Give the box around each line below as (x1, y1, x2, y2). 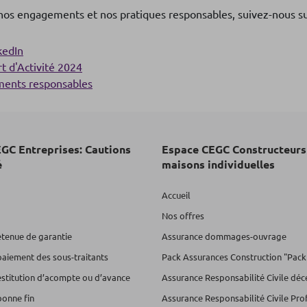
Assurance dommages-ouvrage (162, 230, 286, 242)
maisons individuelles (162, 156, 275, 171)
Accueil (162, 188, 191, 201)
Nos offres (162, 209, 204, 221)
